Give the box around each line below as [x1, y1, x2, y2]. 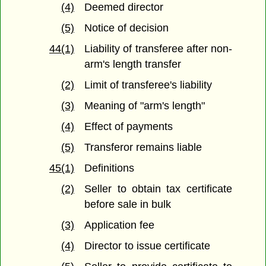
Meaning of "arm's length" [84, 100, 205, 112]
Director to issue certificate [84, 240, 211, 252]
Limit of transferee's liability [84, 79, 213, 91]
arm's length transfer [84, 58, 182, 71]
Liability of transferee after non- [84, 43, 232, 55]
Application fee [84, 219, 155, 232]
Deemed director [84, 1, 164, 14]
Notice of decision [84, 22, 169, 34]
